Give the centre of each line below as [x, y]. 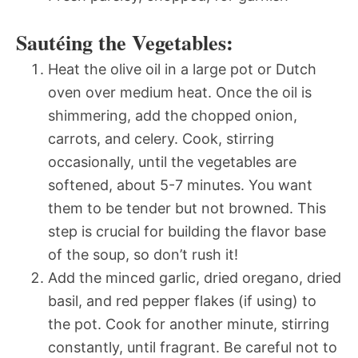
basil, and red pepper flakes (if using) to [182, 300]
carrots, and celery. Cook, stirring [161, 138]
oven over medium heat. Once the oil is [180, 92]
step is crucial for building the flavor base [187, 231]
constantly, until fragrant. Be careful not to [193, 347]
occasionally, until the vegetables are [172, 161]
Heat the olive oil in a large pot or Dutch [182, 69]
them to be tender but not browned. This [187, 208]
